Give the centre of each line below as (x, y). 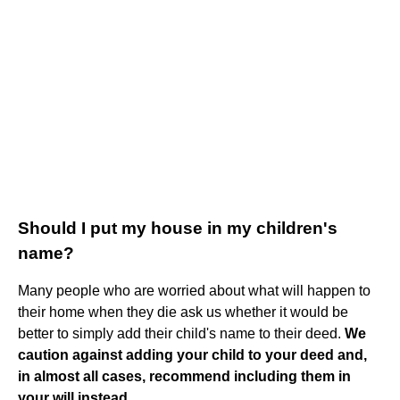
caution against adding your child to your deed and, (192, 354)
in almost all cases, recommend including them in (184, 376)
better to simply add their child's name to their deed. (181, 333)
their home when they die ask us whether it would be (183, 312)
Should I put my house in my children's (178, 228)
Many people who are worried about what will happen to (194, 290)
